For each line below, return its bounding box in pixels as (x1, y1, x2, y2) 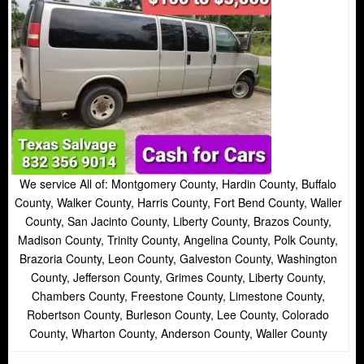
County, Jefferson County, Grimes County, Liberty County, (30, 268, 326, 285)
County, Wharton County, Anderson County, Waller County (28, 324, 327, 341)
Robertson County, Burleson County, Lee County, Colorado (27, 305, 330, 323)
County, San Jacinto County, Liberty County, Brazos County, (24, 212, 331, 229)
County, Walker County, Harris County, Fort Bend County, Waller (14, 193, 342, 210)
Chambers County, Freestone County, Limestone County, (31, 287, 325, 304)
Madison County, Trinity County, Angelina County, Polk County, (18, 231, 339, 248)
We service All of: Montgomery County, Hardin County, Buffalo (19, 175, 337, 192)
